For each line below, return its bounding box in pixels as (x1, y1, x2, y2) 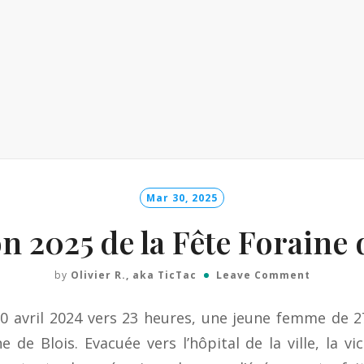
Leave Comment (215, 268, 310, 282)
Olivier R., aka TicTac (70, 268, 197, 282)
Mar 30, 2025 (146, 191, 218, 205)
